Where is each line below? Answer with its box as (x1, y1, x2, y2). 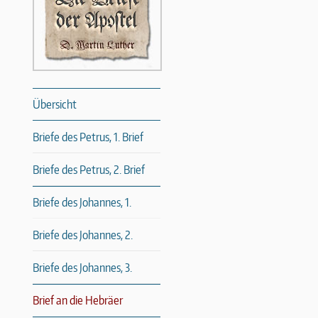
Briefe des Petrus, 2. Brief (33, 163, 145, 177)
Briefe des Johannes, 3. (33, 261, 132, 275)
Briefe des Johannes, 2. (33, 228, 133, 243)
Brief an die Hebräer (33, 293, 123, 308)
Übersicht (33, 97, 77, 112)
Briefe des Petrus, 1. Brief (33, 130, 143, 145)
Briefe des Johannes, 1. (33, 195, 131, 210)
